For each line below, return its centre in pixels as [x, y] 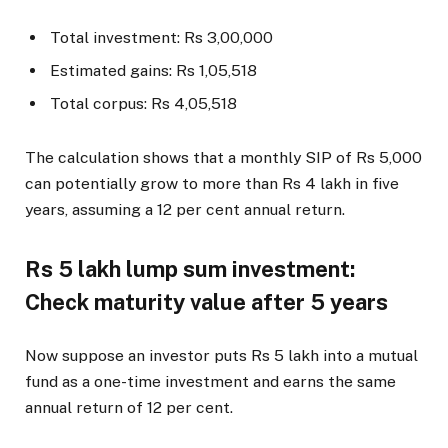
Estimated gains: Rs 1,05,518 [153, 70]
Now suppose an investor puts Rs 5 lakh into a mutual [221, 355]
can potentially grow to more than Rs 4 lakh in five [212, 183]
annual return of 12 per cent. [129, 407]
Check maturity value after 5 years [206, 301]
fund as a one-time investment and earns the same [210, 381]
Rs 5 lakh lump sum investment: [190, 268]
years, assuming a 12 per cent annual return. [185, 209]
